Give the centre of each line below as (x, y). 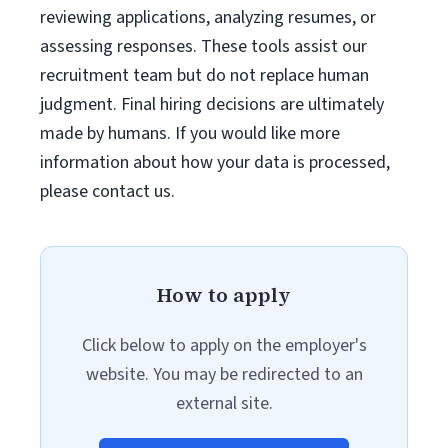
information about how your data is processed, (215, 162)
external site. (224, 403)
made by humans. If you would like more (190, 133)
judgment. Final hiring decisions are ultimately (212, 104)
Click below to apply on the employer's (224, 345)
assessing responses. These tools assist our (203, 46)
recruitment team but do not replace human (204, 75)
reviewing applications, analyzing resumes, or (208, 17)
